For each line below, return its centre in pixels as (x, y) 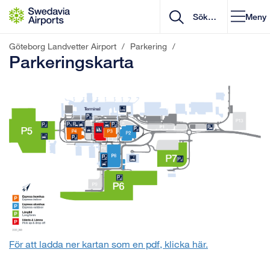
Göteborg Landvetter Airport (63, 46)
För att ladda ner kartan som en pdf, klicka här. (108, 244)
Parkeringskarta (71, 61)
